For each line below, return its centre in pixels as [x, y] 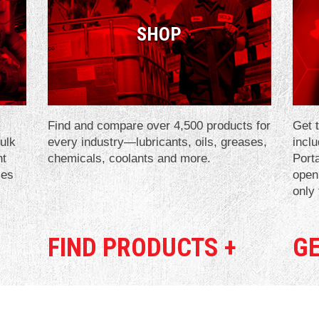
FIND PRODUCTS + [142, 247]
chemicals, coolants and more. [130, 158]
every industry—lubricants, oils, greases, [158, 142]
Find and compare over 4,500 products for [159, 125]
